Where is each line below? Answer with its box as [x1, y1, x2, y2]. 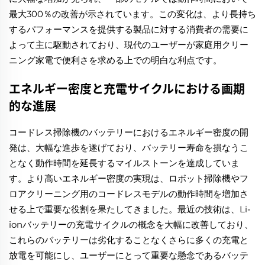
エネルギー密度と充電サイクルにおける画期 [9, 80, 245, 98]
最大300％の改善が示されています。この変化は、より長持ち [9, 8, 256, 20]
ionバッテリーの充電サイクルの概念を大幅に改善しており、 [9, 219, 253, 231]
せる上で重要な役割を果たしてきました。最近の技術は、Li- [9, 203, 251, 215]
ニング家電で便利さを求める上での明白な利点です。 [9, 54, 222, 66]
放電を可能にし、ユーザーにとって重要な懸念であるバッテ [9, 250, 248, 261]
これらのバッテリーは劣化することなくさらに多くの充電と [9, 234, 248, 246]
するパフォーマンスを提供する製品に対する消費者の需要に [9, 24, 248, 35]
